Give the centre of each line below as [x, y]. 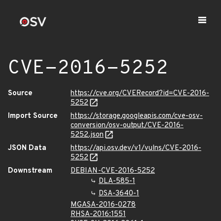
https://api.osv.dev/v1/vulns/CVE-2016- [136, 148]
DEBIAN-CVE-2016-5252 [113, 171]
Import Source [33, 116]
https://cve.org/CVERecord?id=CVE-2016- [140, 93]
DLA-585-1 [117, 181]
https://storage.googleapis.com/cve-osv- [137, 116]
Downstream [30, 171]
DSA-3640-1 [119, 194]
